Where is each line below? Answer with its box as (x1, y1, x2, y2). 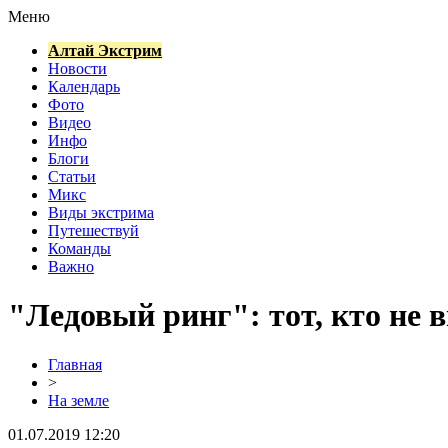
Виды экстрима (48, 204, 154, 221)
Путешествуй (48, 222, 139, 239)
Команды (48, 240, 111, 257)
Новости (48, 60, 107, 77)
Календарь (48, 78, 120, 95)
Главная (48, 355, 102, 373)
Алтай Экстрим (48, 42, 162, 59)
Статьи (48, 168, 96, 185)
